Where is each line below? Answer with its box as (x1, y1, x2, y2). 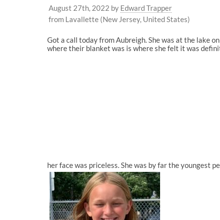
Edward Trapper (120, 3, 172, 12)
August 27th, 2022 (49, 3, 110, 12)
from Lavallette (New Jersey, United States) (49, 15, 190, 24)
